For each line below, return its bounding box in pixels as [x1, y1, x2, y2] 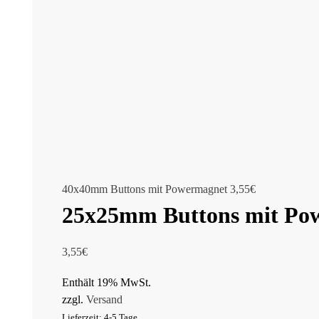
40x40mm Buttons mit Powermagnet [62, 182, 227, 195]
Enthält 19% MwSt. [62, 276, 151, 289]
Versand [86, 293, 122, 306]
